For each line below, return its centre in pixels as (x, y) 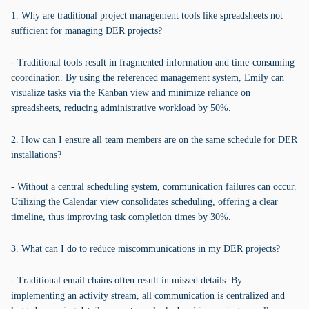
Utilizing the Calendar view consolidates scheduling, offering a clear (144, 202)
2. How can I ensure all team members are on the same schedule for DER (154, 140)
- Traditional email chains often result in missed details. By (127, 280)
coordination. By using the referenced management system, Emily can (148, 78)
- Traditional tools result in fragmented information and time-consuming (153, 62)
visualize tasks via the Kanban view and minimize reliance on (131, 93)
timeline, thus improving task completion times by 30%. (121, 217)
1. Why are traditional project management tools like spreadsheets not (147, 16)
